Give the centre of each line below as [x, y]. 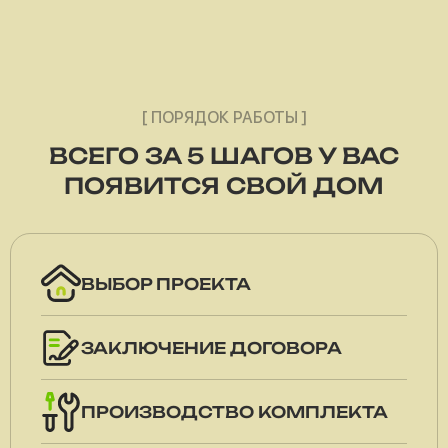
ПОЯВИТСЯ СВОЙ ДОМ [223, 185]
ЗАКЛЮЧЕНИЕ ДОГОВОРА [211, 347]
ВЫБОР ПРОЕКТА [166, 283]
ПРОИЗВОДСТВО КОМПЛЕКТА [234, 411]
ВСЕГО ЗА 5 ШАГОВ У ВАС [223, 155]
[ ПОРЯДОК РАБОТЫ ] [224, 117]
